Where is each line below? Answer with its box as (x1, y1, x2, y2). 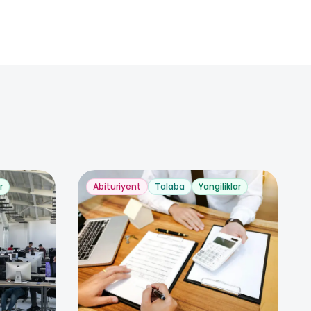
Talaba (155, 180, 185, 192)
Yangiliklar (199, 180, 241, 192)
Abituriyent (93, 180, 141, 192)
